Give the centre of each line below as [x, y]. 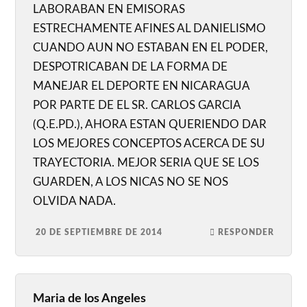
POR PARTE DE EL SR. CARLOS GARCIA [137, 106]
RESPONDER [246, 233]
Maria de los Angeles [90, 299]
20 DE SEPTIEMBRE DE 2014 [99, 233]
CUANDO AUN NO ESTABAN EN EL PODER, [151, 48]
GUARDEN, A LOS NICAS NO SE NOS [131, 182]
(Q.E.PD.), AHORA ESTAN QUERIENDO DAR [150, 125]
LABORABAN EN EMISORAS [109, 10]
